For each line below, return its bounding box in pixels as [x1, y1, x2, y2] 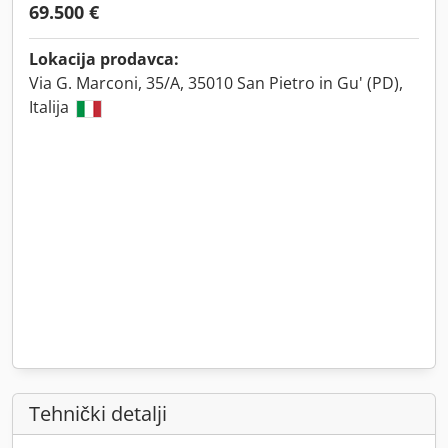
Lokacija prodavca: [29, 48, 179, 70]
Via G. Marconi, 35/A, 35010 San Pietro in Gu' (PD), [29, 72, 403, 94]
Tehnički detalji [29, 400, 167, 427]
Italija [29, 96, 73, 118]
